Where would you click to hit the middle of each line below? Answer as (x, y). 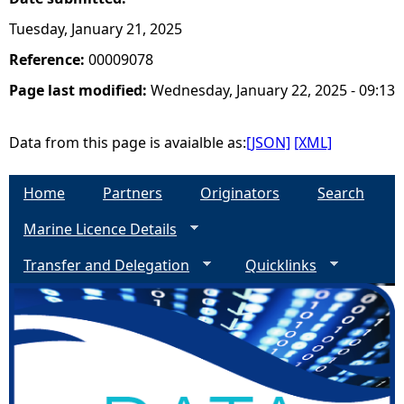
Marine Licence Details (100, 229)
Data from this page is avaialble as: (128, 142)
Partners (133, 193)
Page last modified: (80, 90)
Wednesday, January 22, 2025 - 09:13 (273, 90)
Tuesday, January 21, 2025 (96, 29)
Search (341, 193)
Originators (240, 193)
